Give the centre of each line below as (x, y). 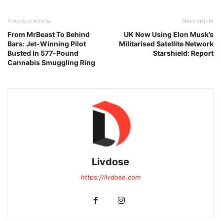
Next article (198, 21)
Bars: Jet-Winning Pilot (47, 44)
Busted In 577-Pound (43, 53)
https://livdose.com (110, 177)
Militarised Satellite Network (166, 44)
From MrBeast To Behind (49, 35)
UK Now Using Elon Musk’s (169, 35)
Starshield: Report (183, 53)
